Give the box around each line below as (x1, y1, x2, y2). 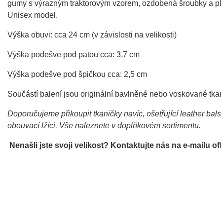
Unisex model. (7, 11, 58, 20)
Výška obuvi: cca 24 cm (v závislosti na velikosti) (7, 31, 177, 39)
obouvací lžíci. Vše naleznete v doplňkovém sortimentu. (7, 121, 201, 130)
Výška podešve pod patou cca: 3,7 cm (7, 50, 140, 59)
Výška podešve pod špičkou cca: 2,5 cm (7, 70, 147, 79)
